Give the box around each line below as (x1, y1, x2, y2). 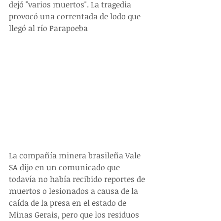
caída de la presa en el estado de (9, 197, 128, 208)
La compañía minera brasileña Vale (9, 149, 143, 161)
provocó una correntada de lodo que (9, 11, 143, 22)
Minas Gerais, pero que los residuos (9, 209, 141, 220)
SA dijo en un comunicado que (9, 161, 122, 173)
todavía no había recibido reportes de (9, 173, 147, 184)
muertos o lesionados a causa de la (9, 185, 140, 196)
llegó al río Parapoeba (9, 23, 88, 34)
